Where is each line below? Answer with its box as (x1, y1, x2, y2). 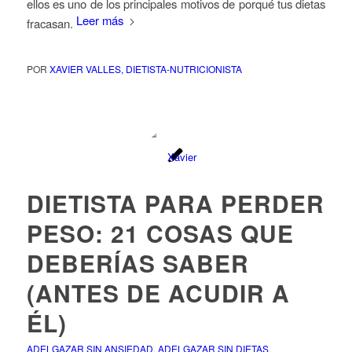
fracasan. (26, 15, 76, 32)
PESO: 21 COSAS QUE (26, 216, 294, 251)
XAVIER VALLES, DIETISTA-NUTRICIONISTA (49, 62, 242, 76)
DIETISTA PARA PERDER (26, 186, 324, 221)
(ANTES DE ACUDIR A (26, 276, 290, 310)
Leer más (75, 11, 123, 28)
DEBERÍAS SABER (26, 246, 249, 280)
